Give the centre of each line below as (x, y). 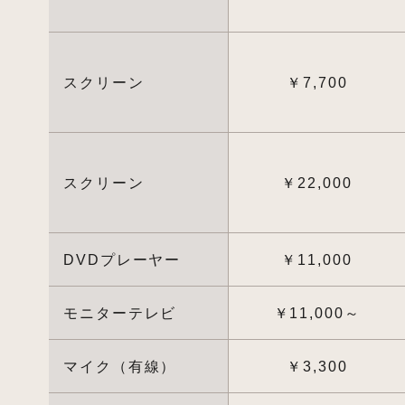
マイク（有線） (120, 367)
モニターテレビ (120, 313)
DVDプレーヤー (122, 260)
